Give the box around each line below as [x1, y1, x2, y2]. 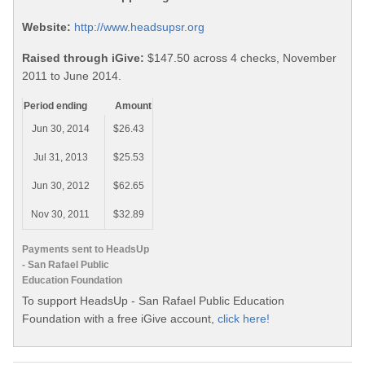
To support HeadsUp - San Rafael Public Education [22, 293, 284, 307]
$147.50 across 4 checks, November [144, 51, 336, 65]
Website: [22, 20, 71, 34]
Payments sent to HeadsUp [22, 243, 149, 255]
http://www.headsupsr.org [74, 20, 204, 34]
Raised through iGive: [22, 51, 144, 65]
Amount [115, 100, 152, 112]
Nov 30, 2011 [31, 209, 90, 221]
